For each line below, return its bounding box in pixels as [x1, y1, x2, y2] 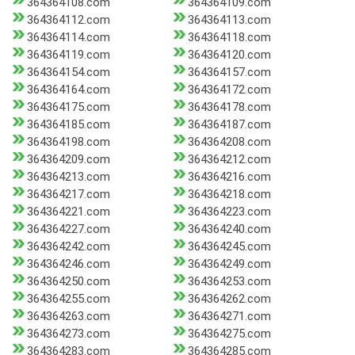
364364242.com [27, 239, 110, 254]
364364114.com [27, 30, 110, 45]
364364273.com [27, 326, 110, 342]
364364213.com [27, 170, 110, 185]
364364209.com [27, 152, 110, 167]
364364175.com [27, 100, 110, 115]
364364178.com [187, 100, 271, 115]
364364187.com [187, 117, 271, 132]
